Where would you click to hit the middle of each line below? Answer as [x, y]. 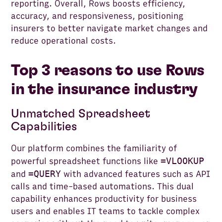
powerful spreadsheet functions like [86, 162]
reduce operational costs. [64, 41]
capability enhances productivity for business [104, 199]
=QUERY [45, 174]
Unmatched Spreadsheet [81, 114]
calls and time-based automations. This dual [103, 187]
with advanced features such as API [136, 174]
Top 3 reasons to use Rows [108, 71]
